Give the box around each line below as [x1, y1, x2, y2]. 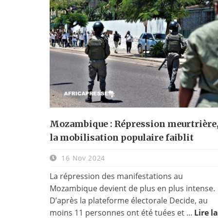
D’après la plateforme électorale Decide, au [50, 195, 208, 206]
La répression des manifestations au [50, 170, 183, 182]
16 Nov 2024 [59, 153, 106, 163]
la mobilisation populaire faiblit [50, 131, 194, 143]
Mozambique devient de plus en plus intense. [50, 182, 215, 194]
